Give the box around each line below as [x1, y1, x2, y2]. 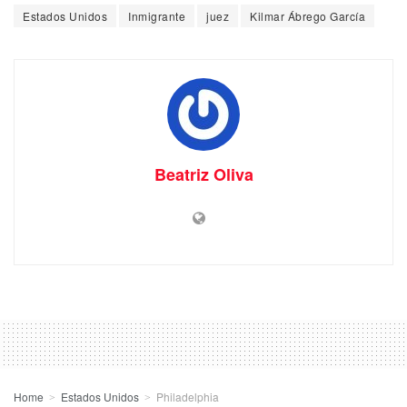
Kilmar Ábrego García [250, 8, 365, 25]
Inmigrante [128, 8, 185, 25]
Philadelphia [156, 389, 219, 405]
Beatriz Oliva [154, 163, 253, 187]
